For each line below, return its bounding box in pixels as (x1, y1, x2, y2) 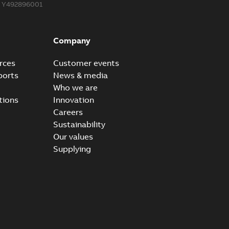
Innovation (53, 94, 94, 105)
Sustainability (53, 119, 105, 129)
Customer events (53, 57, 119, 68)
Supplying (53, 143, 91, 154)
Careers (53, 106, 83, 117)
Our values (53, 131, 93, 142)
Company (53, 35, 90, 45)
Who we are (53, 82, 98, 93)
